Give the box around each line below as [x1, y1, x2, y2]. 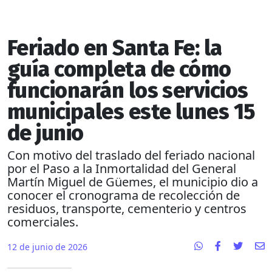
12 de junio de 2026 [7, 241, 87, 253]
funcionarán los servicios [7, 78, 248, 104]
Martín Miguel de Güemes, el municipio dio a [7, 174, 258, 191]
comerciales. [7, 214, 78, 231]
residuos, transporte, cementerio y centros [7, 200, 246, 217]
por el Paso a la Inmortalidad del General [7, 160, 236, 177]
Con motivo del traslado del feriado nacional [7, 147, 255, 164]
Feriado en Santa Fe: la [7, 35, 222, 61]
